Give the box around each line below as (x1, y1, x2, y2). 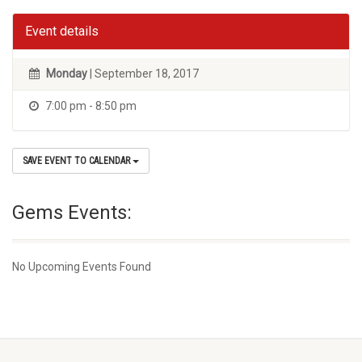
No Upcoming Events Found (12, 260, 151, 273)
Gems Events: (12, 201, 132, 224)
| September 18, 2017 (87, 67, 199, 80)
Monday (46, 67, 87, 80)
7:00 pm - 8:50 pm (43, 99, 137, 112)
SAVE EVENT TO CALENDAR (23, 155, 133, 166)
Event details (25, 23, 99, 39)
